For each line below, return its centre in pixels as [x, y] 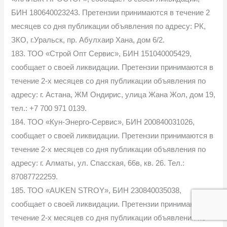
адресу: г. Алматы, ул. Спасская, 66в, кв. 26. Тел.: [98, 163]
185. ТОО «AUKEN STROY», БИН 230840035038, [97, 190]
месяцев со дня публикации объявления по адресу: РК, [109, 26]
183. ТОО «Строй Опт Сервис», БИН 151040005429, [102, 53]
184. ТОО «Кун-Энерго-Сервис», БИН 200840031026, [103, 122]
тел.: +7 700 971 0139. [49, 108]
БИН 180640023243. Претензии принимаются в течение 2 [111, 12]
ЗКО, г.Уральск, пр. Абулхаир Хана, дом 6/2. [88, 40]
